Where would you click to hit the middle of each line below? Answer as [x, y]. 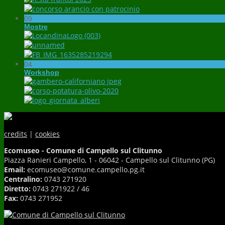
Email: [16, 170]
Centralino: [23, 179]
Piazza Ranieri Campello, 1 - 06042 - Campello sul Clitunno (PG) [109, 160]
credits [16, 134]
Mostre [36, 27]
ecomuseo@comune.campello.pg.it [86, 170]
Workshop [42, 73]
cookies [47, 134]
